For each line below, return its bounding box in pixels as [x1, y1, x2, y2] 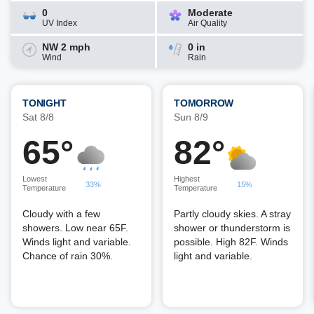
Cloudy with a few [22, 208, 100, 219]
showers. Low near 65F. [22, 222, 128, 233]
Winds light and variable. [22, 236, 131, 247]
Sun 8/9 [174, 111, 208, 123]
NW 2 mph [42, 41, 90, 53]
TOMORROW [174, 97, 233, 109]
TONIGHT [22, 97, 67, 109]
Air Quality [188, 18, 227, 28]
